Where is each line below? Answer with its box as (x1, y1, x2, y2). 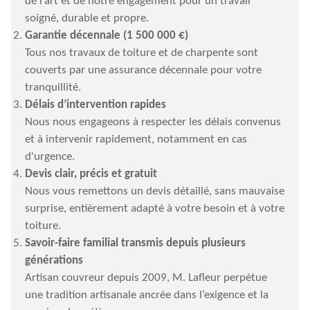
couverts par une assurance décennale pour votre (25, 64, 262, 76)
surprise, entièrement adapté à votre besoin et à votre (25, 203, 284, 215)
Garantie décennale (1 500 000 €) (25, 30, 188, 42)
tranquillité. (25, 82, 81, 93)
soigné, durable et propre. (25, 12, 149, 24)
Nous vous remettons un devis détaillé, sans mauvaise (25, 185, 284, 197)
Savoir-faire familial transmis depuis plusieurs (25, 237, 246, 249)
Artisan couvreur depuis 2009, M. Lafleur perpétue (25, 272, 267, 284)
